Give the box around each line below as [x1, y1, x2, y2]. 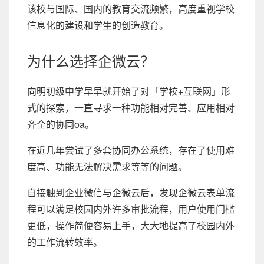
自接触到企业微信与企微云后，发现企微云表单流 [27, 186, 235, 199]
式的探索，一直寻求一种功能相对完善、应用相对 [27, 101, 235, 114]
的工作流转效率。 [27, 235, 103, 249]
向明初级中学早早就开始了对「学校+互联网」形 [27, 84, 230, 98]
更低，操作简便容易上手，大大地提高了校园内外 [27, 219, 235, 232]
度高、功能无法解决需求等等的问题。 [27, 160, 187, 173]
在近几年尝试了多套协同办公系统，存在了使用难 [27, 143, 235, 157]
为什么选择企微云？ [27, 50, 154, 71]
